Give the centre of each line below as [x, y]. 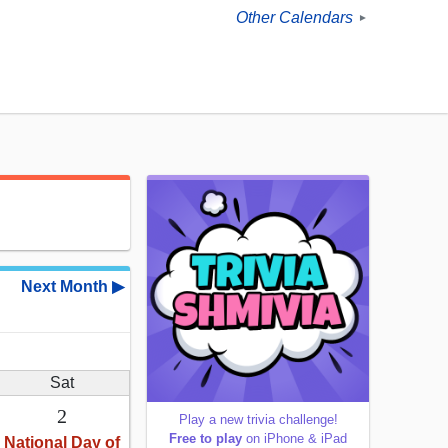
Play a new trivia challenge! [258, 420]
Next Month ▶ [72, 287]
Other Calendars [294, 18]
